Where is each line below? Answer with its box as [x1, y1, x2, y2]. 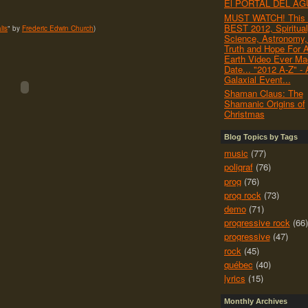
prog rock [223, 188, 261, 201]
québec [223, 257, 253, 271]
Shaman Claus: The [223, 86, 303, 100]
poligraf [223, 160, 253, 174]
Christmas [223, 107, 265, 120]
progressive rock [223, 216, 290, 230]
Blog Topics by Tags [223, 133, 298, 142]
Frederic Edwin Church [22, 23, 93, 33]
